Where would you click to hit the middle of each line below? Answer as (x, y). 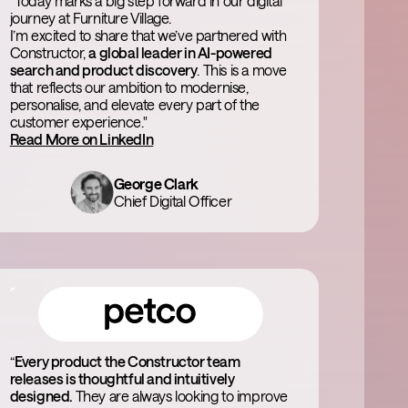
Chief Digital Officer (173, 201)
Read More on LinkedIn (82, 139)
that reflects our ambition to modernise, (129, 87)
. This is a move (242, 70)
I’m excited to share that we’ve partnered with (148, 35)
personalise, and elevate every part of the (134, 104)
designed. (42, 396)
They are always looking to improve (182, 396)
